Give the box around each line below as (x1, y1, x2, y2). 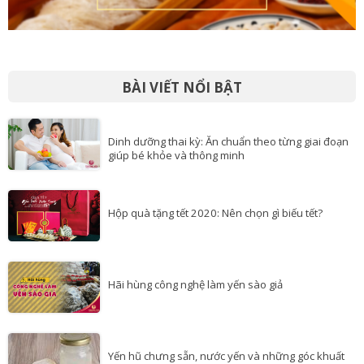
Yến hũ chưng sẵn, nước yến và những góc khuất (108, 330, 344, 345)
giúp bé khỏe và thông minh (108, 129, 245, 145)
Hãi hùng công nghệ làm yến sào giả (108, 258, 283, 274)
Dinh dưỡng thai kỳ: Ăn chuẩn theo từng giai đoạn (108, 115, 349, 131)
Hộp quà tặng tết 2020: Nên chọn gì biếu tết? (108, 187, 323, 202)
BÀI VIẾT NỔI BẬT (122, 59, 242, 79)
